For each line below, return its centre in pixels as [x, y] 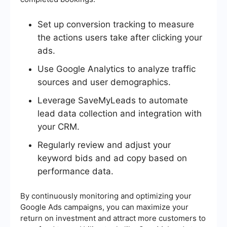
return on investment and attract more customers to [113, 218]
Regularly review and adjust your [104, 145]
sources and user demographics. [104, 82]
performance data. [75, 172]
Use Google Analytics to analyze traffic [117, 69]
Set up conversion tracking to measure [116, 25]
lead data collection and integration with [120, 114]
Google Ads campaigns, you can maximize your [104, 207]
